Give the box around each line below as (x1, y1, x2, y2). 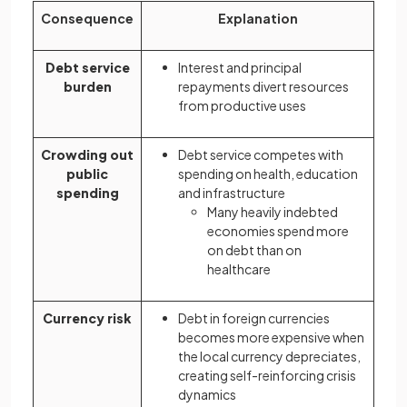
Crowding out (41, 146, 134, 163)
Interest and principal (178, 59, 302, 75)
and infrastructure (178, 184, 285, 201)
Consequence (41, 10, 134, 26)
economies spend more (207, 223, 349, 239)
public (66, 165, 108, 182)
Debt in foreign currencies (178, 310, 330, 326)
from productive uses (178, 97, 306, 114)
